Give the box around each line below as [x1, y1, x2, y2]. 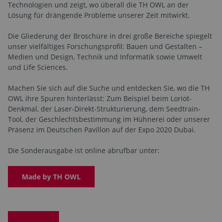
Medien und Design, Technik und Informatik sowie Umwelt [8, 52, 202, 61]
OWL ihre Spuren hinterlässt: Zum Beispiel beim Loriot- [8, 93, 192, 103]
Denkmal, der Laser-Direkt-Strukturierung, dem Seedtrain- [8, 104, 201, 113]
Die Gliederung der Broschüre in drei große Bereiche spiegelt [8, 31, 212, 41]
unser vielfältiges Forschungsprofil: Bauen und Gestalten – [8, 41, 202, 51]
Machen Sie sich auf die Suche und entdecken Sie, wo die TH [8, 83, 210, 93]
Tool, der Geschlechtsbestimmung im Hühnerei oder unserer [8, 114, 210, 124]
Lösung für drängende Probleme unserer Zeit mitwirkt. [8, 10, 190, 20]
